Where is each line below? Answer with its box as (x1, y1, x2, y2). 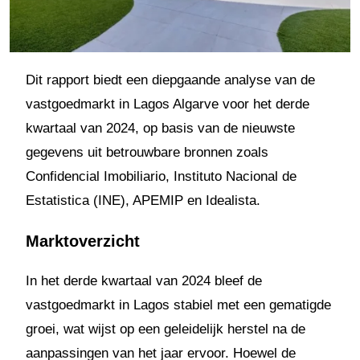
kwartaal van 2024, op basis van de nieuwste (26, 120, 295, 136)
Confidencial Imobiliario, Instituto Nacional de (26, 168, 297, 184)
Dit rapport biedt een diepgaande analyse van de (26, 72, 315, 88)
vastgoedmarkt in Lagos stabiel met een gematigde (26, 297, 331, 313)
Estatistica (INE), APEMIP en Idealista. (26, 192, 260, 208)
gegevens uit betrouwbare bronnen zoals (26, 144, 268, 160)
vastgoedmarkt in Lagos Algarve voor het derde (26, 96, 309, 112)
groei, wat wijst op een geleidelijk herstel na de (26, 321, 305, 337)
